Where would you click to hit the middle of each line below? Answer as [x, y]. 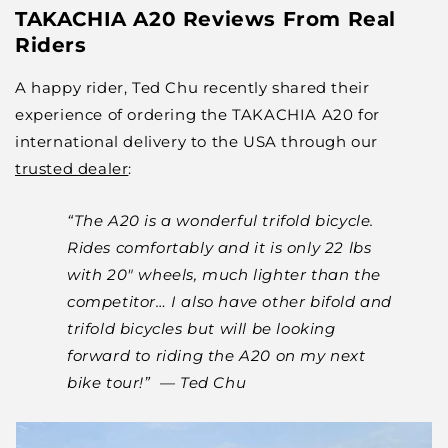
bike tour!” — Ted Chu [157, 383]
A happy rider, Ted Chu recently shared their [192, 88]
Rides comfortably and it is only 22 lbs [219, 248]
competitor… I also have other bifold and [230, 302]
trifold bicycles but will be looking [201, 329]
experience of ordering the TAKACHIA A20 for [197, 115]
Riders [51, 44]
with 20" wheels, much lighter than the [224, 275]
